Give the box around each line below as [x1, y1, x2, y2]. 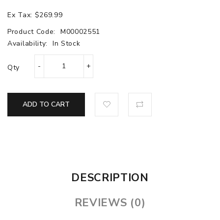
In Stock [52, 38, 81, 48]
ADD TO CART [23, 99, 70, 109]
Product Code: [7, 27, 58, 36]
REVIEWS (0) [74, 195, 146, 210]
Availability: [7, 38, 50, 48]
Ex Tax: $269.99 [7, 10, 63, 20]
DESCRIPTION [71, 170, 149, 185]
